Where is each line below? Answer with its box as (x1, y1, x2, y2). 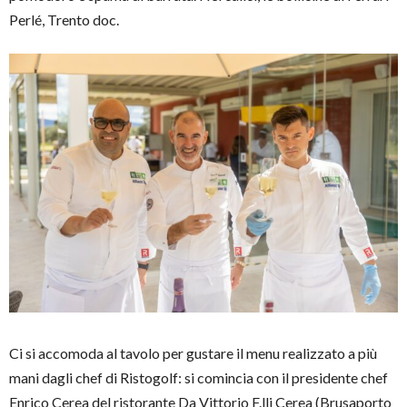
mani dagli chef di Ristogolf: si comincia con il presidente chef (9, 369, 388, 387)
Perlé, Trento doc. (9, 10, 119, 28)
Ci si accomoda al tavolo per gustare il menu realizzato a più (9, 344, 377, 362)
